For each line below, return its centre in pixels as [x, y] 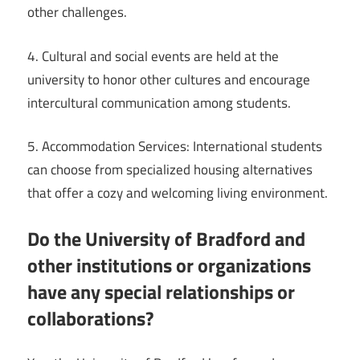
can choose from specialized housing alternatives [170, 170]
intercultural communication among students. [159, 102]
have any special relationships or [161, 291]
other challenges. [77, 12]
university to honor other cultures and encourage [169, 79]
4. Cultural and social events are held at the [153, 56]
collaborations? [90, 318]
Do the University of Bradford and [166, 238]
